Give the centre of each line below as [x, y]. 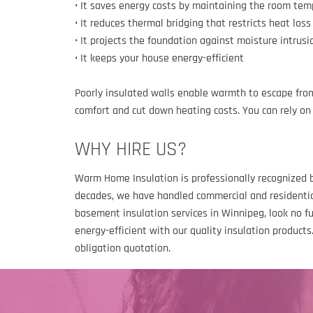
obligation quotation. [123, 248]
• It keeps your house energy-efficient [159, 58]
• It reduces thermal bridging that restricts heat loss [193, 23]
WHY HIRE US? [131, 150]
